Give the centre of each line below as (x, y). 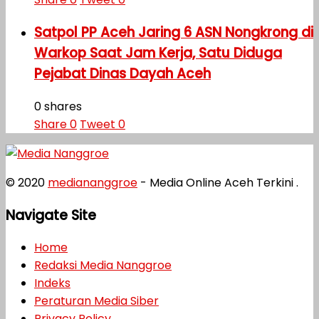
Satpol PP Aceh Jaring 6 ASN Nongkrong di (174, 33)
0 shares (58, 106)
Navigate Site (51, 215)
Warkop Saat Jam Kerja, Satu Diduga (158, 53)
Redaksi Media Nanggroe (103, 266)
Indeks (52, 283)
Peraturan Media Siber (96, 301)
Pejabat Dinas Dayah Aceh (122, 74)
